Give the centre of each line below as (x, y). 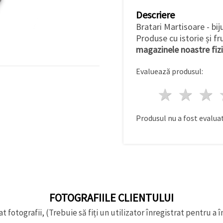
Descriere (155, 14)
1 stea (197, 94)
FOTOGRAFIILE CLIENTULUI (111, 197)
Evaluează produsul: (169, 71)
